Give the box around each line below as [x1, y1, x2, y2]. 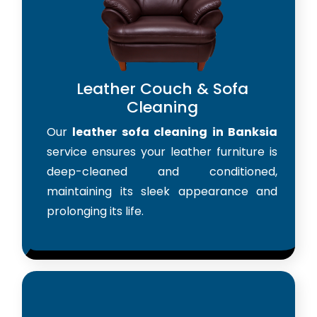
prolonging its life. [47, 202, 144, 219]
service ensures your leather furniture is [47, 143, 277, 160]
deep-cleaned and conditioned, [47, 163, 277, 180]
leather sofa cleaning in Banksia [72, 123, 278, 140]
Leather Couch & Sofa [76, 77, 248, 100]
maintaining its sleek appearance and [47, 183, 277, 200]
